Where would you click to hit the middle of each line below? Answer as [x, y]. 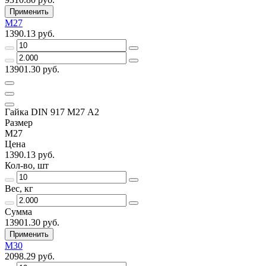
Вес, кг [19, 188]
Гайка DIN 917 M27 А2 [52, 112]
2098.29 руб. [30, 256]
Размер [19, 122]
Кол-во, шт [27, 165]
